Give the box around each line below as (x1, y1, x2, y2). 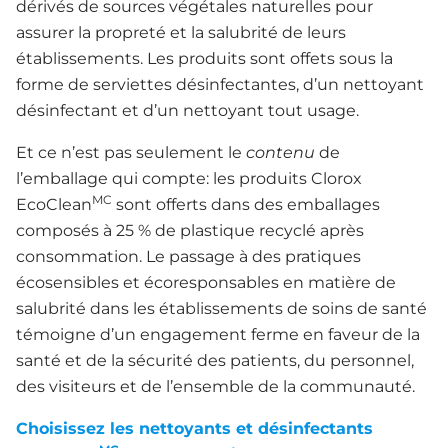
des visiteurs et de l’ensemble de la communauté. (16, 377, 415, 397)
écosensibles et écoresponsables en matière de (16, 273, 396, 293)
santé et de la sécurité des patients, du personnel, (16, 351, 414, 371)
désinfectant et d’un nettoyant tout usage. (16, 101, 359, 121)
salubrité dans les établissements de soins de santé (16, 299, 427, 319)
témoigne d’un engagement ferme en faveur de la (16, 325, 420, 345)
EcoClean (16, 195, 92, 215)
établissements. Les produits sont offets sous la (16, 49, 393, 69)
